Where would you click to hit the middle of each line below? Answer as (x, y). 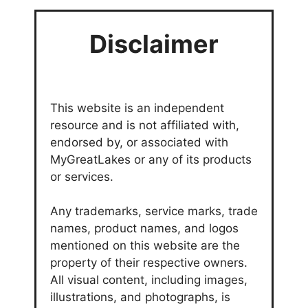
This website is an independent (137, 108)
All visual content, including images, (149, 280)
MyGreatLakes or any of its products (151, 159)
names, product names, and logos (144, 229)
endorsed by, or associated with (139, 142)
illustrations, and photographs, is (140, 297)
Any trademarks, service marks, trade (154, 211)
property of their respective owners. (149, 263)
